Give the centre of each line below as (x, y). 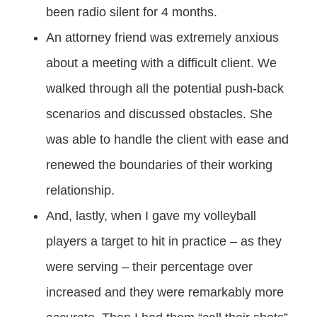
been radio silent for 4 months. (132, 12)
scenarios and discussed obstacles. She (159, 114)
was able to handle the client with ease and (167, 139)
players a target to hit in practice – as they (164, 241)
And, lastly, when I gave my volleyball (151, 216)
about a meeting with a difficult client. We (161, 63)
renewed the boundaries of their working (159, 165)
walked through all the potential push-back (165, 88)
